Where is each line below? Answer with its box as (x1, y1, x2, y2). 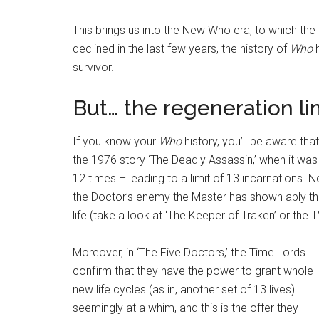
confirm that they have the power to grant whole (73, 263, 313, 278)
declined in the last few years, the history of (73, 41, 290, 56)
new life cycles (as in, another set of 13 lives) (73, 282, 295, 296)
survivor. (73, 60, 114, 74)
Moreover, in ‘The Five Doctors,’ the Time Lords (73, 245, 305, 259)
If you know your (73, 134, 159, 148)
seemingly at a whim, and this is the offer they (73, 300, 298, 315)
